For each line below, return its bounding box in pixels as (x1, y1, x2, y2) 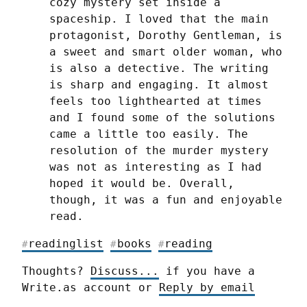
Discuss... (90, 265, 159, 278)
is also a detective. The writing (49, 62, 269, 75)
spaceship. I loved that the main (49, 12, 269, 26)
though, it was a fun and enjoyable (49, 193, 282, 207)
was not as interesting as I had (49, 160, 262, 174)
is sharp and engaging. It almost (49, 78, 269, 92)
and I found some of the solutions (49, 111, 275, 125)
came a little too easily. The (49, 127, 248, 141)
